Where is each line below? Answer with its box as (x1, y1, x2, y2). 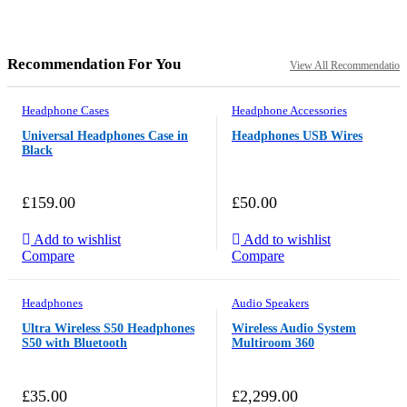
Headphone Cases (22, 104, 109, 118)
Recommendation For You (7, 55, 181, 74)
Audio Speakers (232, 297, 309, 311)
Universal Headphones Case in (22, 128, 188, 143)
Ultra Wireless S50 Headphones (22, 321, 194, 335)
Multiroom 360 (232, 335, 314, 350)
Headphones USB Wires (232, 128, 362, 143)
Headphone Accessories (232, 104, 347, 118)
